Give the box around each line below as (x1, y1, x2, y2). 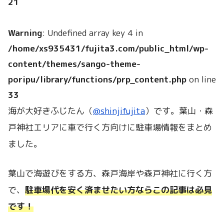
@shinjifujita (93, 105, 145, 117)
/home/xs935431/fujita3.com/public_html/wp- (8, 42, 208, 54)
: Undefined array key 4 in (42, 27, 143, 39)
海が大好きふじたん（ (8, 105, 93, 117)
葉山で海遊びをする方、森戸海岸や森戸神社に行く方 (8, 167, 212, 179)
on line (186, 73, 216, 85)
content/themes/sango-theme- (8, 58, 140, 70)
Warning (8, 27, 42, 39)
